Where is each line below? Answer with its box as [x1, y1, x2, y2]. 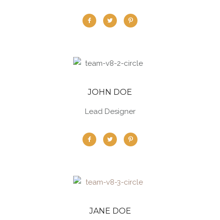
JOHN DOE [88, 87, 132, 97]
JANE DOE [89, 206, 131, 216]
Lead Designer [84, 107, 136, 116]
